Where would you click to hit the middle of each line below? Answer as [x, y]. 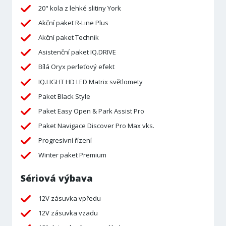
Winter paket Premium [72, 155]
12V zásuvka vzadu [68, 213]
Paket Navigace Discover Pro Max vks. [96, 126]
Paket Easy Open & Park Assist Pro [91, 111]
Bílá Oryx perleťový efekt [76, 67]
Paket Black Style [64, 96]
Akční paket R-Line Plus [73, 22]
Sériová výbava [56, 178]
